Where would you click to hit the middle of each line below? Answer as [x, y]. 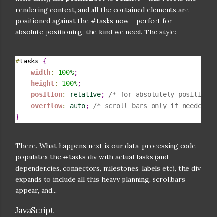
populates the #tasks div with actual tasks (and [92, 157]
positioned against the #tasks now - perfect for [94, 21]
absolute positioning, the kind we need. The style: [96, 32]
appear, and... [36, 190]
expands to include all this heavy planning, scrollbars [100, 179]
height [43, 83]
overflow [46, 105]
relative [85, 94]
